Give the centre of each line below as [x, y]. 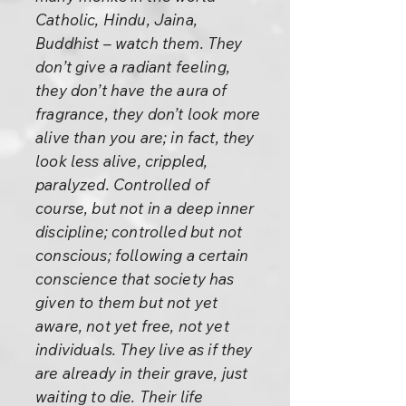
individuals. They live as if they [144, 349]
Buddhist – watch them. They [139, 43]
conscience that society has [135, 279]
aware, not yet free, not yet [132, 326]
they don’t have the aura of [131, 90]
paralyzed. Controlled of [123, 184]
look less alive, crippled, [122, 161]
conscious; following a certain [142, 255]
